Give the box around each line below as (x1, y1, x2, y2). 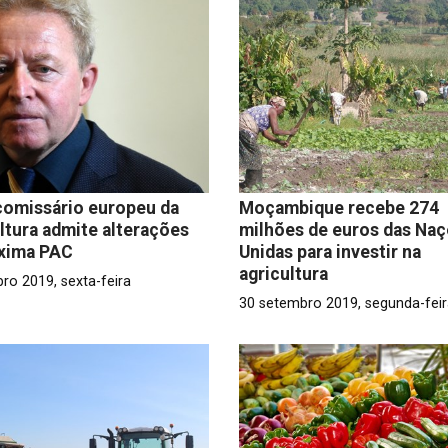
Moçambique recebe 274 (238, 197, 439, 218)
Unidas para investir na (238, 241, 421, 262)
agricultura (238, 263, 328, 284)
